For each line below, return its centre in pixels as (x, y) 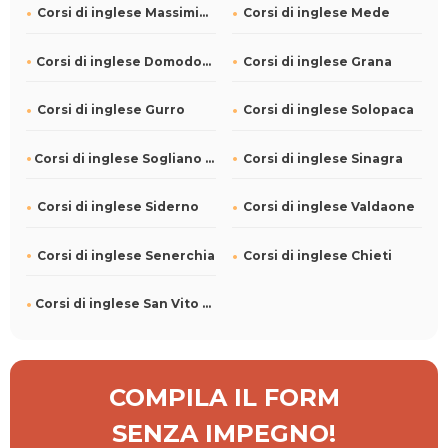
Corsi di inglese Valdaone (329, 207)
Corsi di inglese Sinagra (323, 158)
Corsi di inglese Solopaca (329, 110)
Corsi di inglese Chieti (318, 256)
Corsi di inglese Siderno (118, 207)
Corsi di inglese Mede (317, 13)
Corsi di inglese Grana (318, 61)
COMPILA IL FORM (224, 397)
